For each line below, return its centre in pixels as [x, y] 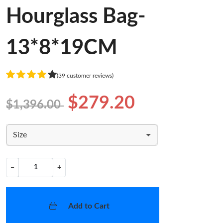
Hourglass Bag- [76, 16]
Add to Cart [89, 206]
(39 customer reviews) [85, 75]
